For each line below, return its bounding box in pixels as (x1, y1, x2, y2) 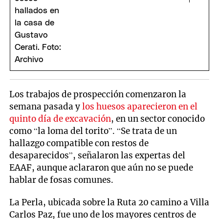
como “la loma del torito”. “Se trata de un (9, 125, 177, 136)
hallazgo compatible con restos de (9, 137, 149, 149)
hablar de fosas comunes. (9, 174, 114, 185)
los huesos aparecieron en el (82, 101, 198, 112)
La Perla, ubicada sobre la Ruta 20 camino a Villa (9, 197, 210, 208)
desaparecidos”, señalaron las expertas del (9, 150, 186, 161)
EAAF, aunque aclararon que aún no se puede (9, 162, 194, 173)
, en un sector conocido (111, 113, 205, 124)
